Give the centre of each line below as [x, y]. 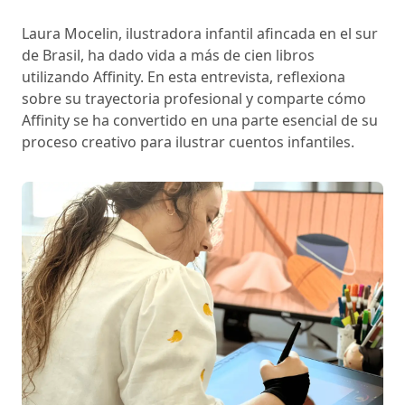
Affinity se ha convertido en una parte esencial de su [200, 120]
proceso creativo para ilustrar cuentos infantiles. [188, 142]
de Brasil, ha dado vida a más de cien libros [168, 55]
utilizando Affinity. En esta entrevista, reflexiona [184, 77]
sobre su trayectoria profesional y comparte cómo [194, 99]
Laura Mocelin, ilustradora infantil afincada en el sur [200, 33]
